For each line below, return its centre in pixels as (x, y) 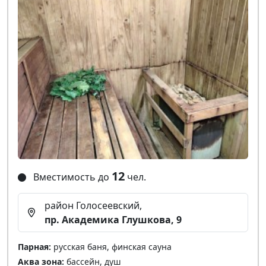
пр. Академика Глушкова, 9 (113, 219)
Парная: (34, 246)
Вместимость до (71, 177)
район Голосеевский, (93, 205)
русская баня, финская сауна (111, 246)
